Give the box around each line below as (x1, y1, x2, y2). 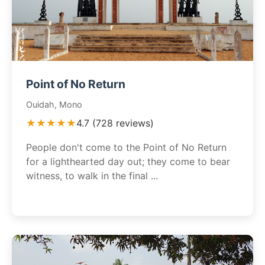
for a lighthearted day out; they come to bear (26, 156, 230, 167)
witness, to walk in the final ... (26, 170, 158, 182)
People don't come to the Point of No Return (26, 141, 227, 153)
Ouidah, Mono (26, 99, 82, 109)
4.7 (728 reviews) (76, 117, 154, 129)
